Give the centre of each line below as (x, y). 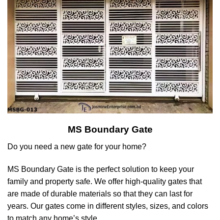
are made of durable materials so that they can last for (100, 193)
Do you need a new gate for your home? (77, 146)
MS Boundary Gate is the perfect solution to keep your (101, 169)
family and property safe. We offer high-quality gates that (105, 181)
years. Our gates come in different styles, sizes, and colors (108, 206)
